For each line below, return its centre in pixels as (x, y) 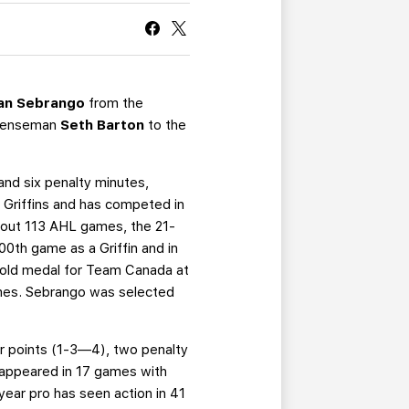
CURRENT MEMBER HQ (218, 20)
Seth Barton (103, 126)
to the (166, 126)
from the (115, 104)
